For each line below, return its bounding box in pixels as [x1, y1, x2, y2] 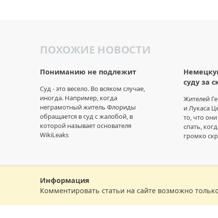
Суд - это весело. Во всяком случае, [40, 84, 145, 93]
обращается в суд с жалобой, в [40, 111, 133, 121]
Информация [40, 175, 90, 185]
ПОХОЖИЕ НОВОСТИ [40, 42, 151, 56]
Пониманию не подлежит [40, 67, 136, 77]
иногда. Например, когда [40, 93, 117, 102]
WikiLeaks [40, 130, 69, 139]
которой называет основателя [40, 121, 131, 130]
